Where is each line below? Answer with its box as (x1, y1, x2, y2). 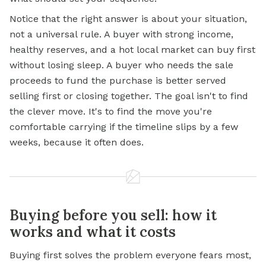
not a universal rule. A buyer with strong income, (9, 28, 233, 40)
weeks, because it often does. (9, 137, 144, 148)
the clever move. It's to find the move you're (9, 106, 212, 118)
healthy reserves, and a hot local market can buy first (9, 44, 255, 56)
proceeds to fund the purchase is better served (9, 75, 226, 87)
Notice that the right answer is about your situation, (9, 13, 247, 25)
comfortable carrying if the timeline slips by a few (9, 121, 238, 133)
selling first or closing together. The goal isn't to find (9, 90, 248, 102)
